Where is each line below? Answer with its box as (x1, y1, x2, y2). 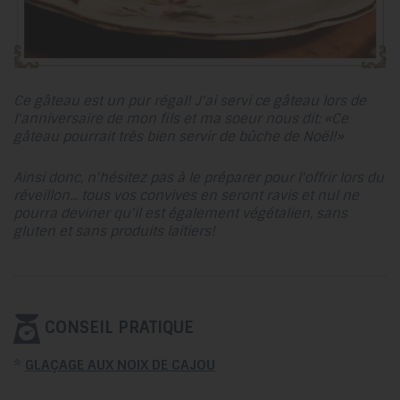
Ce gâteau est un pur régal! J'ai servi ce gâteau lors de (13, 92, 366, 111)
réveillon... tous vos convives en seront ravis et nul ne (13, 187, 359, 204)
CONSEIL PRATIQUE (40, 316, 194, 338)
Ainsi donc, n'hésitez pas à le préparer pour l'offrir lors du (13, 169, 384, 187)
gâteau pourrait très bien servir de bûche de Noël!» (13, 128, 344, 146)
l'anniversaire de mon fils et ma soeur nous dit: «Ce (13, 110, 348, 129)
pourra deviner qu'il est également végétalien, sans (13, 204, 347, 222)
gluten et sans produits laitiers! (13, 222, 215, 240)
